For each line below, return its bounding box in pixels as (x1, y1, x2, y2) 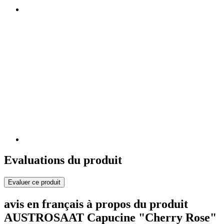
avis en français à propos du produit (4, 197, 188, 211)
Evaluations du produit (4, 153, 122, 167)
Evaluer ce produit (8, 178, 60, 186)
